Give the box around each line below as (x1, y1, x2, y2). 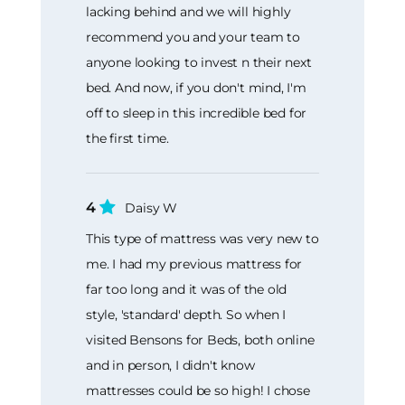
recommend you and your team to (86, 28, 301, 45)
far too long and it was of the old (86, 281, 287, 298)
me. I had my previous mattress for (86, 256, 303, 273)
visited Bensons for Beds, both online (86, 332, 315, 349)
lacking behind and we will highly (86, 3, 291, 20)
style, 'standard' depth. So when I (86, 306, 287, 324)
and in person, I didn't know (86, 357, 255, 374)
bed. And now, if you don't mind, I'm (86, 79, 306, 96)
